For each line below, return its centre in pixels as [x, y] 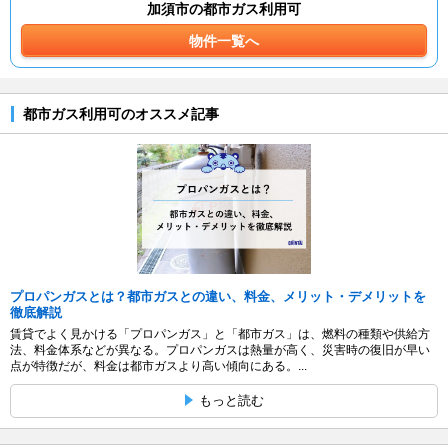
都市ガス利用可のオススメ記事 [120, 113]
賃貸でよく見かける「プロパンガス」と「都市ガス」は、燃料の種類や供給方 [220, 333]
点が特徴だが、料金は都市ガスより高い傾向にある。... [158, 365]
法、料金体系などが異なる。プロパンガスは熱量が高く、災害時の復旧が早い [220, 349]
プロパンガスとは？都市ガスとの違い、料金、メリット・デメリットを [218, 296]
